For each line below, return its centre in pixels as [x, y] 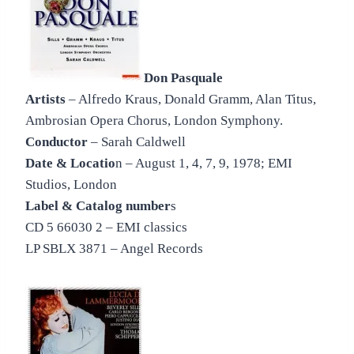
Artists [45, 100]
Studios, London [71, 185]
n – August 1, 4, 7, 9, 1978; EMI [204, 164]
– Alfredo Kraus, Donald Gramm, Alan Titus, [191, 100]
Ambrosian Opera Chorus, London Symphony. [154, 121]
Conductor [56, 142]
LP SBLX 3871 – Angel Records [114, 249]
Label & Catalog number [98, 206]
